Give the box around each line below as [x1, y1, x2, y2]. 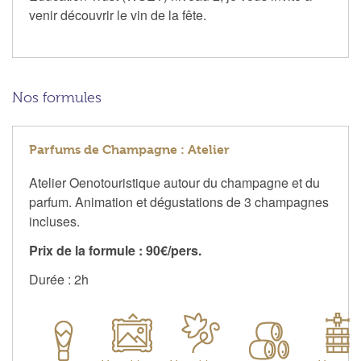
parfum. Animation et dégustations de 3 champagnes [29, 193, 329, 212]
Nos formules [12, 89, 102, 106]
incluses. [29, 212, 80, 231]
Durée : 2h [29, 270, 89, 289]
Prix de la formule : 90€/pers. [29, 241, 201, 260]
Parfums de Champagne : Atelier [29, 142, 230, 158]
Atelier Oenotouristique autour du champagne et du [29, 173, 320, 193]
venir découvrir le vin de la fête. [29, 6, 206, 25]
